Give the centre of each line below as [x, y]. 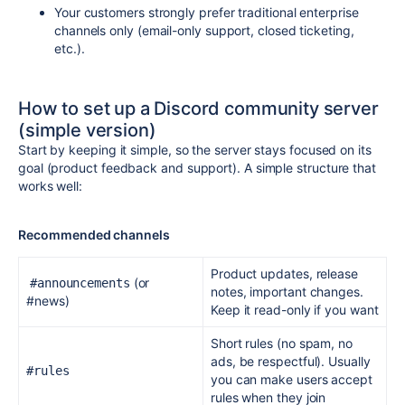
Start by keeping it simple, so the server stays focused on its [195, 150]
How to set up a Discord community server [198, 108]
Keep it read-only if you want [295, 310]
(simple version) [87, 130]
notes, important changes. [287, 292]
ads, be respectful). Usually [291, 361]
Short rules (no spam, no [282, 343]
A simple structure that [310, 168]
